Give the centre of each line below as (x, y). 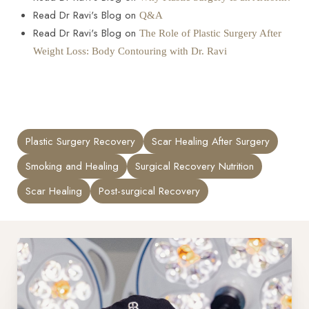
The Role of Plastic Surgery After (210, 33)
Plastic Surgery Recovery (80, 142)
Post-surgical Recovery (149, 191)
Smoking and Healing (72, 167)
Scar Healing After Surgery (211, 142)
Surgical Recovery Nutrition (195, 167)
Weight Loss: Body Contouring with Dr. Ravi (130, 51)
